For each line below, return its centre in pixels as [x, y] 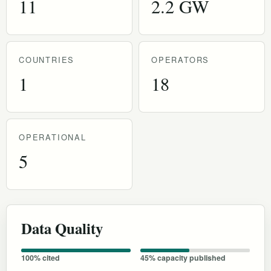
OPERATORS [181, 59]
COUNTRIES [47, 59]
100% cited [41, 257]
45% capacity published [183, 257]
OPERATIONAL [53, 137]
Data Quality [62, 228]
